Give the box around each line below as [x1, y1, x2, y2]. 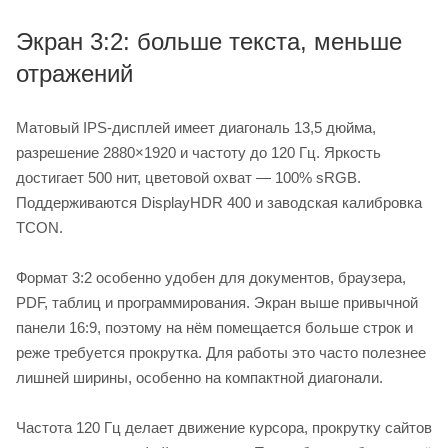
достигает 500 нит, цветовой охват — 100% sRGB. [16, 168, 361, 186]
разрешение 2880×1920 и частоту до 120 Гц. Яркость [16, 143, 381, 161]
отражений [16, 59, 133, 87]
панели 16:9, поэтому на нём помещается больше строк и [16, 318, 413, 336]
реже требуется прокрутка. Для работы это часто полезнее [16, 343, 426, 361]
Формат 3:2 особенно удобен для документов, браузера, [16, 268, 406, 286]
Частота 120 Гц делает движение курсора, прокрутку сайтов [16, 418, 432, 436]
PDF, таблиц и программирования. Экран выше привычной [16, 293, 418, 311]
